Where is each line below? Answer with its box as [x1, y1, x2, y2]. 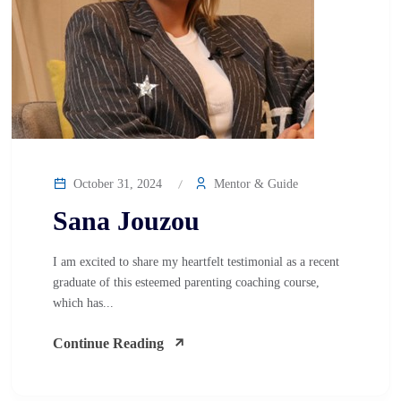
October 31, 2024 [70, 177, 162, 191]
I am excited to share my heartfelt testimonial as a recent [53, 255, 339, 269]
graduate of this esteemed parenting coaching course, [53, 276, 320, 289]
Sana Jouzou [53, 206, 200, 235]
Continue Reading [53, 336, 164, 351]
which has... [53, 296, 114, 310]
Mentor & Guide [210, 177, 298, 191]
